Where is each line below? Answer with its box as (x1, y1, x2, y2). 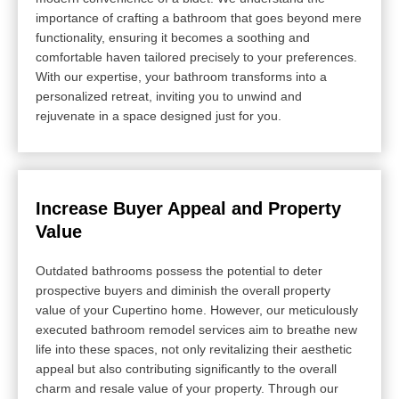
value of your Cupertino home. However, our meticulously (36, 303, 358, 318)
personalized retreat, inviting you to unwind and (36, 89, 302, 104)
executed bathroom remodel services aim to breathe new (36, 322, 357, 338)
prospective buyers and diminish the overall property (36, 283, 330, 298)
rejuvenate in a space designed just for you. (36, 109, 281, 124)
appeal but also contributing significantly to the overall (36, 362, 337, 377)
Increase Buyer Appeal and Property (36, 199, 341, 219)
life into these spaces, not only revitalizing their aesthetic (36, 342, 352, 357)
